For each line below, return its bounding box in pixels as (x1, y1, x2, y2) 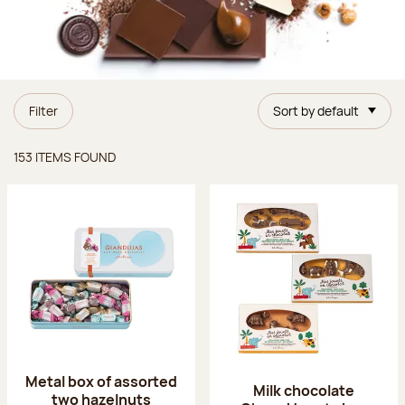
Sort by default (273, 101, 359, 119)
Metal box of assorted (25, 371, 177, 391)
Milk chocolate (253, 380, 354, 400)
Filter (29, 101, 58, 119)
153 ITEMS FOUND (14, 147, 116, 165)
